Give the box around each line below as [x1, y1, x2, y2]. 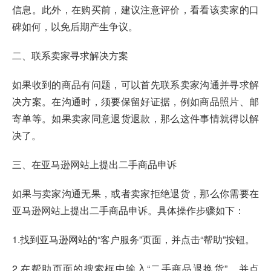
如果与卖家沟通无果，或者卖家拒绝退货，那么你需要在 [12, 186, 259, 200]
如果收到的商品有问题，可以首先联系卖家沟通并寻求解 [12, 77, 259, 91]
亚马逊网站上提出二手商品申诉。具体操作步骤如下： [12, 203, 244, 217]
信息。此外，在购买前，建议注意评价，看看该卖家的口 [12, 2, 259, 16]
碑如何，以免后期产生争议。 [12, 19, 138, 33]
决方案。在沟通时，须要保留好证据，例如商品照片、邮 [12, 94, 259, 108]
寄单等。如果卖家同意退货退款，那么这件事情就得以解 [12, 111, 259, 125]
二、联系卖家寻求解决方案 [12, 48, 128, 62]
